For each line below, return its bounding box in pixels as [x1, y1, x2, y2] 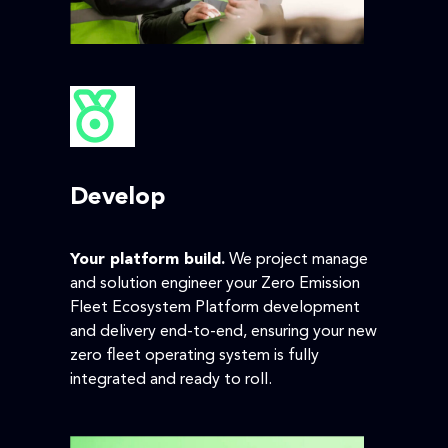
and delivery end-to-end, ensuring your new [70, 324, 377, 341]
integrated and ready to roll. [70, 372, 272, 389]
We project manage [225, 252, 368, 269]
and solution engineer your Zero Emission [70, 276, 360, 293]
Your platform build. [70, 252, 225, 269]
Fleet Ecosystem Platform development [70, 300, 360, 317]
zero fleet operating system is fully [70, 348, 319, 365]
